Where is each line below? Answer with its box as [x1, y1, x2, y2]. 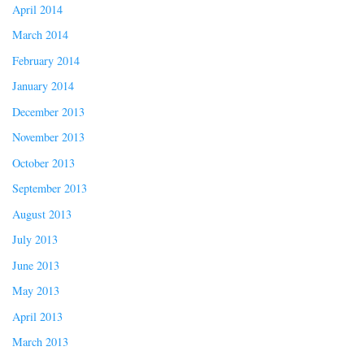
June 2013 [12, 257, 59, 273]
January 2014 [12, 78, 74, 94]
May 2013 [12, 283, 59, 299]
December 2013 [12, 103, 84, 119]
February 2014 [12, 52, 80, 68]
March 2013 [12, 334, 68, 350]
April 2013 [12, 308, 63, 324]
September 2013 [12, 180, 87, 197]
